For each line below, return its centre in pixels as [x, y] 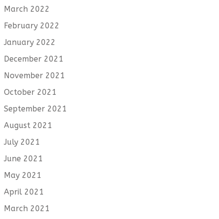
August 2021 [28, 126]
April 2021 [24, 192]
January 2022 [30, 43]
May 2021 [23, 175]
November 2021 [34, 76]
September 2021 [35, 109]
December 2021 [34, 59]
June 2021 [23, 159]
